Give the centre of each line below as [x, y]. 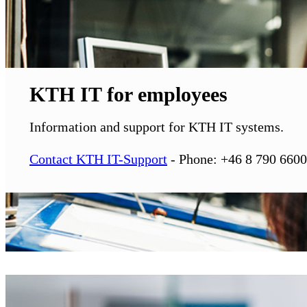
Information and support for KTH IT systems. [157, 127]
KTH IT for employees [128, 95]
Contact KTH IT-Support [98, 159]
